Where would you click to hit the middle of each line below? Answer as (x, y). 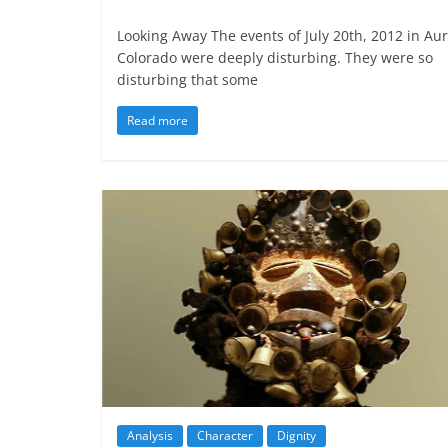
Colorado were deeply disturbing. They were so (275, 57)
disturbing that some (187, 79)
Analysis (150, 436)
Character (225, 436)
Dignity (296, 436)
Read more (157, 120)
